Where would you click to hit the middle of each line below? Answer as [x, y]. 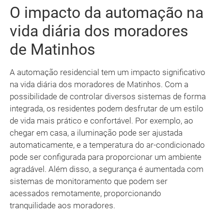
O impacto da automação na [107, 13]
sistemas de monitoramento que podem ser [89, 181]
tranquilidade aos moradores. [62, 206]
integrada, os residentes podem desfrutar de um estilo [107, 109]
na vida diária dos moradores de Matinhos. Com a [99, 85]
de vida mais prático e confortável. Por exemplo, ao [101, 121]
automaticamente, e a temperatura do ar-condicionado [107, 145]
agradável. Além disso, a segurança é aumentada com [107, 169]
